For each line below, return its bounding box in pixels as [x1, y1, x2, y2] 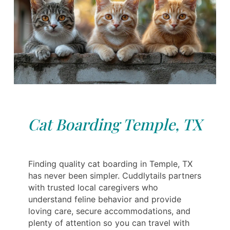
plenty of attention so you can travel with [28, 218, 189, 228]
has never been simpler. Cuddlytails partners [28, 170, 201, 181]
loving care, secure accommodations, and [28, 206, 190, 217]
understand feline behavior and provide [28, 194, 181, 205]
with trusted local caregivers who [28, 182, 158, 193]
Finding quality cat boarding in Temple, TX [28, 159, 193, 169]
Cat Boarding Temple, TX [28, 114, 202, 135]
